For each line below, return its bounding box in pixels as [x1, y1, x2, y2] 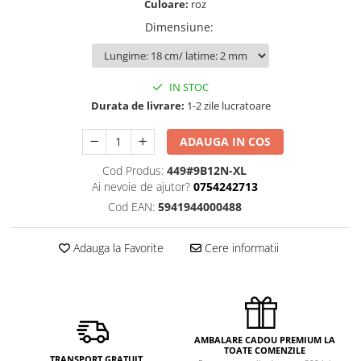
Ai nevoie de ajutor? [91, 178, 190, 194]
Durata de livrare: [90, 98, 185, 113]
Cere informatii [201, 239, 279, 255]
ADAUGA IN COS [180, 133, 272, 149]
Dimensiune [144, 19, 210, 35]
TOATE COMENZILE [224, 343, 305, 356]
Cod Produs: [102, 162, 164, 178]
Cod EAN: [107, 198, 158, 214]
